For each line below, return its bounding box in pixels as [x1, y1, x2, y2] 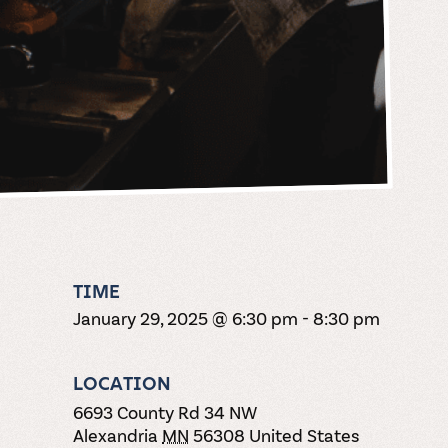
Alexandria [73, 423, 159, 446]
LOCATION [73, 371, 172, 395]
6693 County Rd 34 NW [73, 400, 258, 423]
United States [249, 423, 360, 446]
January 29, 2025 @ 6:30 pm [73, 306, 299, 329]
